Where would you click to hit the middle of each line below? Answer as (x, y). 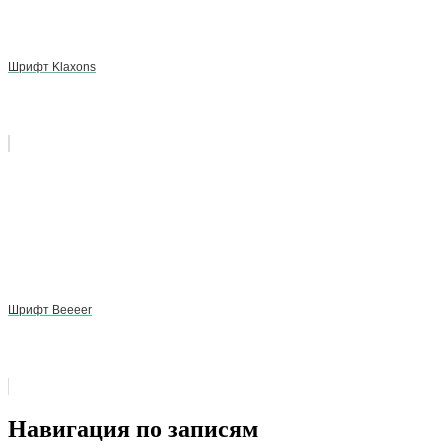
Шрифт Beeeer (50, 309)
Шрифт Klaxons (52, 66)
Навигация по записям (133, 428)
